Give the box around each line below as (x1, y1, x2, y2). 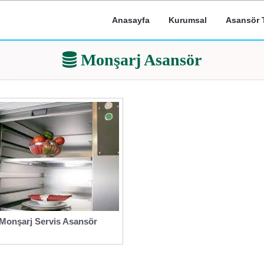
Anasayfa (112, 15, 150, 25)
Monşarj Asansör (77, 51, 202, 69)
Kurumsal (169, 15, 207, 25)
